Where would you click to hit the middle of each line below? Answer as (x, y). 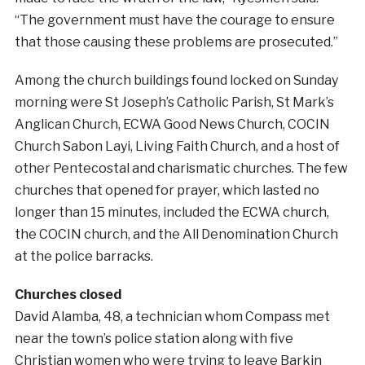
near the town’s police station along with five (154, 339)
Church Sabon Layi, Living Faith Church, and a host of (177, 147)
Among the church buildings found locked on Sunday (176, 81)
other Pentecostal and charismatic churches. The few (181, 169)
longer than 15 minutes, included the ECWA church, (172, 213)
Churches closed (68, 295)
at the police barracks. (84, 257)
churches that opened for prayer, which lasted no (167, 191)
